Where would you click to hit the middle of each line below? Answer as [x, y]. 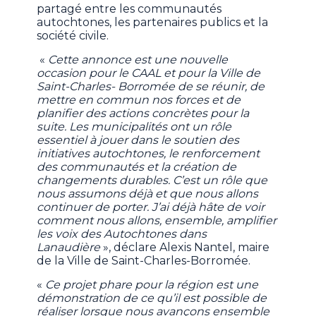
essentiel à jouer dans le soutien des [138, 140]
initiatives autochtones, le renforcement [148, 154]
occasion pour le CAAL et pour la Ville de [149, 73]
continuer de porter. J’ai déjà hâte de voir [151, 207]
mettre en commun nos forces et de [139, 100]
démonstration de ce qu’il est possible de [152, 298]
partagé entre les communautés [129, 9]
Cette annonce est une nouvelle [137, 60]
